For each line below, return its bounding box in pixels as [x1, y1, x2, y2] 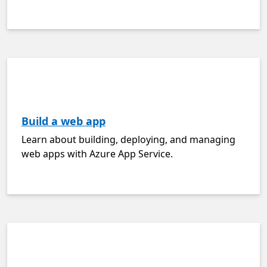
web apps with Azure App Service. [21, 147, 173, 160]
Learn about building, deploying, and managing [21, 133, 235, 146]
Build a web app [21, 114, 105, 128]
